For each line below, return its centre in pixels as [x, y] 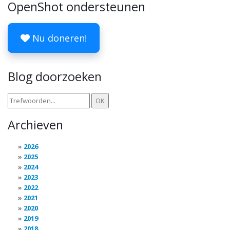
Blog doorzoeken [55, 77]
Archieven [35, 125]
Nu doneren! [58, 38]
